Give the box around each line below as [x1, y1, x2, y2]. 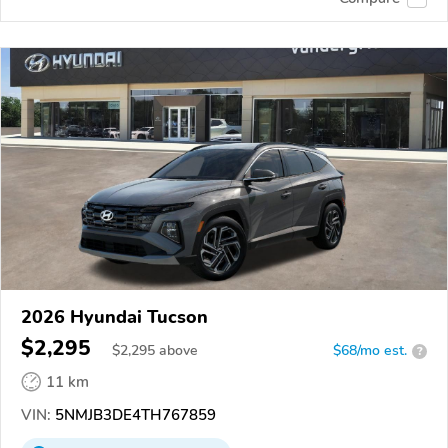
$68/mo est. [333, 341, 407, 361]
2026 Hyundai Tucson [21, 305, 208, 330]
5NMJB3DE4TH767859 [51, 405, 216, 426]
